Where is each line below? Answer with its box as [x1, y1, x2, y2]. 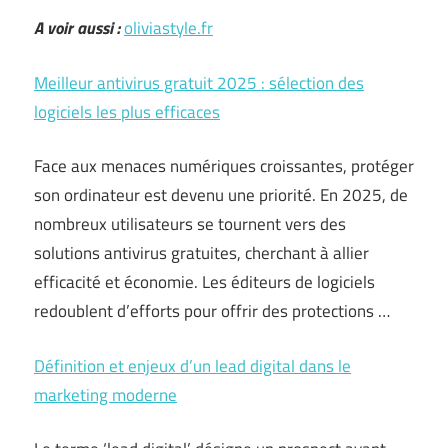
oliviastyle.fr [124, 15, 213, 41]
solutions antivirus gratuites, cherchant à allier [34, 240, 369, 266]
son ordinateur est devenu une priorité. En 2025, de [34, 182, 408, 208]
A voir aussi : [34, 15, 120, 41]
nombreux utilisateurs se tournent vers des [34, 211, 346, 237]
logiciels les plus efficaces [34, 98, 220, 125]
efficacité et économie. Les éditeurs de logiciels [34, 269, 375, 295]
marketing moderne [34, 381, 177, 408]
